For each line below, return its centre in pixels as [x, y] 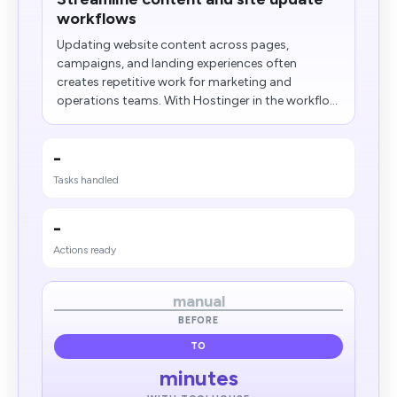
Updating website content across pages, [173, 45]
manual [198, 301]
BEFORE [198, 320]
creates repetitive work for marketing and [174, 82]
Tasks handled [86, 180]
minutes [198, 378]
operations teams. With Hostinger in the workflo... [197, 101]
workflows [97, 19]
